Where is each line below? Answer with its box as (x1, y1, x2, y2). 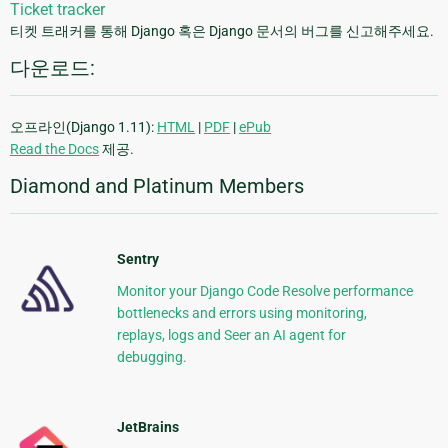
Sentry (116, 251, 159, 268)
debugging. (116, 349, 187, 366)
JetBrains (116, 419, 179, 436)
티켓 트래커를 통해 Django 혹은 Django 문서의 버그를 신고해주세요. (10, 23, 434, 40)
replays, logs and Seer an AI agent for (116, 327, 346, 344)
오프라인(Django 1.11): (10, 119, 157, 136)
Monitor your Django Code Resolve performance (116, 283, 413, 300)
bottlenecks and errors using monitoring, (116, 305, 367, 322)
